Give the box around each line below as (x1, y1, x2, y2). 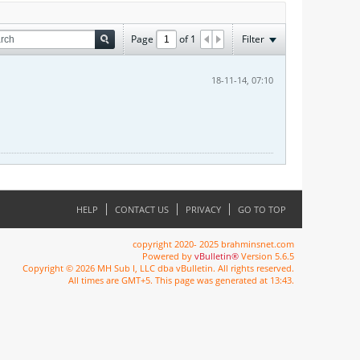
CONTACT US (115, 203, 169, 215)
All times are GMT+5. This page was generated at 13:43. (68, 274, 294, 286)
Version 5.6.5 (239, 250, 294, 262)
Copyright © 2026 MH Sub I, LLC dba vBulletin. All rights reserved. (22, 262, 294, 274)
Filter (242, 31, 264, 46)
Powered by (142, 250, 194, 262)
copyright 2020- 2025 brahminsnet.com (133, 238, 294, 250)
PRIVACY (186, 203, 221, 215)
